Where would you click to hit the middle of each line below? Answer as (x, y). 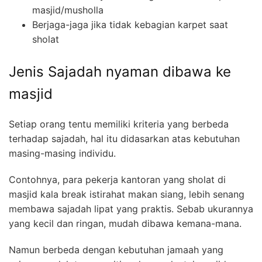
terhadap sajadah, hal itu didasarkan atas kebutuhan (124, 138)
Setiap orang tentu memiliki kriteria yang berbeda (119, 124)
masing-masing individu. (62, 153)
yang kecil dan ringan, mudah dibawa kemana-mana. (125, 223)
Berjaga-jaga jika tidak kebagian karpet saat (130, 24)
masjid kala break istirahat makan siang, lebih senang (127, 194)
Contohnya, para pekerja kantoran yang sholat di (117, 179)
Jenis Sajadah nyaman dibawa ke (120, 71)
